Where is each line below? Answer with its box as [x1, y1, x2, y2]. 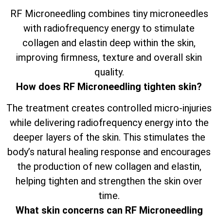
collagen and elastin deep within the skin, [22, 37, 196, 49]
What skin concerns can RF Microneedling [15, 204, 203, 217]
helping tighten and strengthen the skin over [16, 175, 202, 187]
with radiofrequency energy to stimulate [23, 22, 195, 35]
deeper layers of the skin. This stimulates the [13, 131, 205, 144]
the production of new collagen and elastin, [17, 161, 201, 173]
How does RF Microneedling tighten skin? [16, 81, 202, 93]
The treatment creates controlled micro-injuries [6, 102, 212, 114]
